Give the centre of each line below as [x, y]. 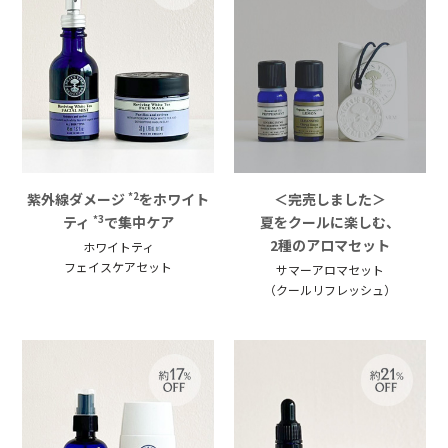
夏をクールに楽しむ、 [329, 221]
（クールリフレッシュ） [329, 289]
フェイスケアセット [118, 266]
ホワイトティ [118, 246]
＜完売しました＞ [329, 198]
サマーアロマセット [329, 269]
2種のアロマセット [329, 244]
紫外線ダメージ [78, 198]
